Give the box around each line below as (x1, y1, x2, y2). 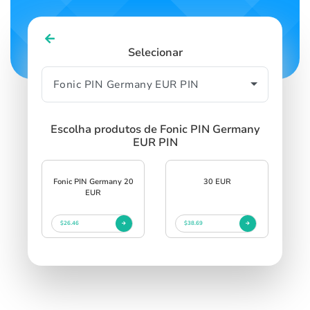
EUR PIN (132, 134, 178, 150)
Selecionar (127, 44, 183, 60)
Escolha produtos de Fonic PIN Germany (50, 121, 260, 137)
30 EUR (203, 176, 231, 187)
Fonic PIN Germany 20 (53, 176, 134, 187)
